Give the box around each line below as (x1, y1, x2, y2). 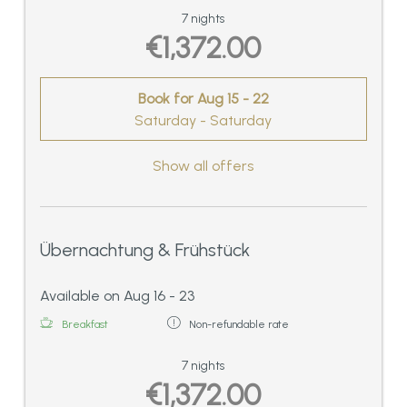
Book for (138, 89, 197, 107)
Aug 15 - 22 (197, 89, 269, 107)
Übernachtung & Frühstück (40, 239, 250, 262)
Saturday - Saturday (134, 111, 273, 129)
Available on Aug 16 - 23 (40, 287, 194, 305)
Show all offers (153, 157, 254, 175)
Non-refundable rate (189, 318, 289, 332)
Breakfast (62, 318, 108, 332)
